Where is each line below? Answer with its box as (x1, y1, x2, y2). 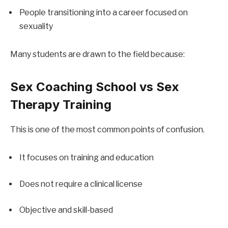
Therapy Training (10, 97, 111, 112)
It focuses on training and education (19, 153, 154, 163)
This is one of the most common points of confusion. (10, 124, 205, 134)
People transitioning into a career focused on (19, 7, 188, 17)
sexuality (19, 21, 53, 31)
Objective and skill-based (19, 205, 113, 215)
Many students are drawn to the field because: (10, 49, 185, 60)
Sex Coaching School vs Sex (10, 79, 179, 94)
